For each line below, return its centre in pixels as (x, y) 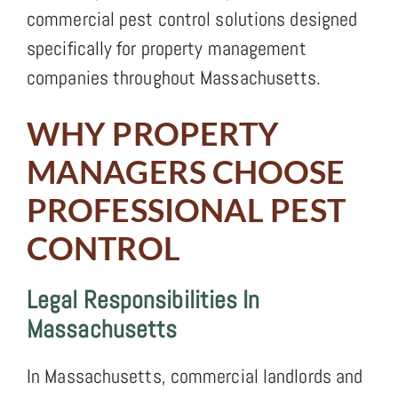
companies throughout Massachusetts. (174, 77)
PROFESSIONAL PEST (186, 209)
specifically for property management (167, 48)
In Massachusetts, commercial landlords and (195, 375)
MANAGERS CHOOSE (186, 171)
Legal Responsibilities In (143, 299)
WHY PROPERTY (153, 133)
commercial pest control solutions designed (192, 18)
